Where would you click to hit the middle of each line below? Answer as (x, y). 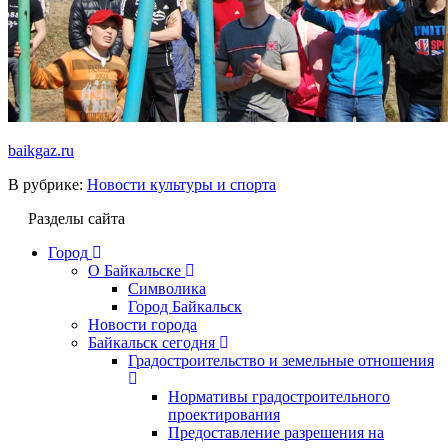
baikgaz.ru (41, 150)
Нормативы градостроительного (279, 396)
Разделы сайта (76, 218)
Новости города (142, 324)
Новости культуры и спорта (181, 184)
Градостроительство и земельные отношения (281, 360)
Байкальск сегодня (151, 342)
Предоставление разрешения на (276, 432)
